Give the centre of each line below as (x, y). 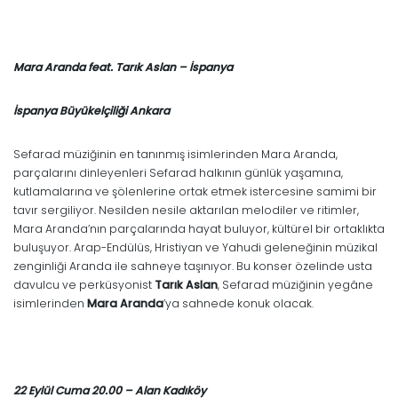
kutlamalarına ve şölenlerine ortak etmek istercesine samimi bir (195, 191)
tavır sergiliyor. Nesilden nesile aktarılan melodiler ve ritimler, (186, 210)
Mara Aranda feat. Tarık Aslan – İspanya (123, 67)
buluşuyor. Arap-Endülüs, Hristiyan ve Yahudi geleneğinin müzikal (195, 247)
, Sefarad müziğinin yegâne (295, 284)
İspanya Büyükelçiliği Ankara (92, 110)
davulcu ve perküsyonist (84, 284)
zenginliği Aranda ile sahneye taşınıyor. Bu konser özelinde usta (193, 266)
